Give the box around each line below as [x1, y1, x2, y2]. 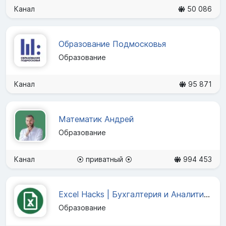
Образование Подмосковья [59, 39, 166, 49]
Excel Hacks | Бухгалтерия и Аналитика [204, 189, 210, 200]
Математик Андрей [59, 114, 134, 125]
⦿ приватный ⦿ [77, 154, 132, 163]
